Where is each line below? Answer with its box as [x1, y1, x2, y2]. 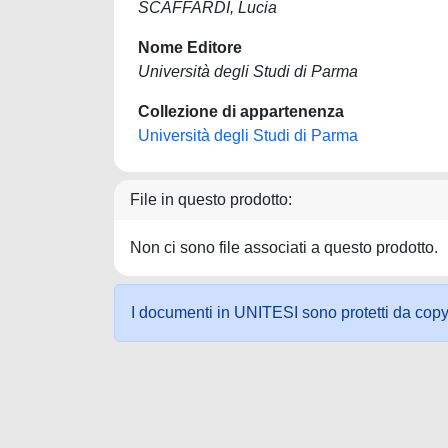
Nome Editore [138, 39, 242, 56]
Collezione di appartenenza [138, 103, 344, 120]
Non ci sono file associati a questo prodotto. [130, 239, 438, 256]
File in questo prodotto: [130, 191, 292, 208]
